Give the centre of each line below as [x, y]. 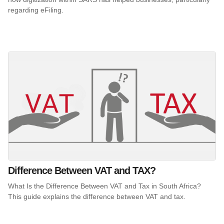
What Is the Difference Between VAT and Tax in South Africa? [104, 186]
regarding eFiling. [36, 10]
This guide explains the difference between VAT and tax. [98, 197]
